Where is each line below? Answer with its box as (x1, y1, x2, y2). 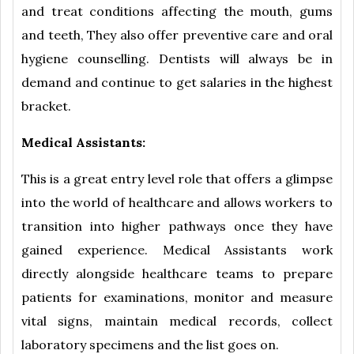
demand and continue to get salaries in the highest (21, 74, 333, 91)
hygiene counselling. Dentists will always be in (21, 51, 333, 67)
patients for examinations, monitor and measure (21, 289, 333, 306)
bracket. (21, 98, 71, 115)
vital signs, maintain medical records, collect (21, 313, 333, 330)
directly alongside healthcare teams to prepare (21, 265, 333, 282)
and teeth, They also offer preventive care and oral (21, 27, 333, 43)
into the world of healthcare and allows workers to (21, 194, 333, 211)
